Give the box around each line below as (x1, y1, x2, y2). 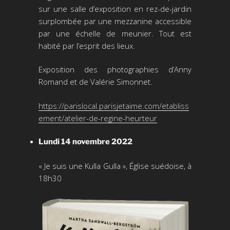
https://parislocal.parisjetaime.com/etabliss (38, 100, 189, 111)
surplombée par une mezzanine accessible (38, 15, 192, 26)
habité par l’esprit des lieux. (38, 40, 135, 51)
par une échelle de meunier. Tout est (38, 28, 192, 39)
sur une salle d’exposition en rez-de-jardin (38, 3, 192, 14)
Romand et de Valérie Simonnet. (38, 76, 152, 87)
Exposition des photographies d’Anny (38, 64, 192, 75)
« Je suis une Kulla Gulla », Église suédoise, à (38, 160, 192, 171)
